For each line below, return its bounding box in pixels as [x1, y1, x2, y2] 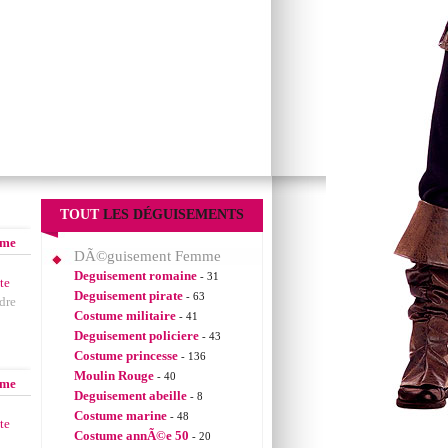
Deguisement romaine [74, 268, 197, 283]
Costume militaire [74, 308, 176, 323]
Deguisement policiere [74, 328, 199, 343]
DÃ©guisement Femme [74, 248, 221, 264]
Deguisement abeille [74, 388, 187, 403]
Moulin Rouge [74, 368, 154, 383]
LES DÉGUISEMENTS [103, 207, 244, 222]
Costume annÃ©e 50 [74, 428, 189, 443]
